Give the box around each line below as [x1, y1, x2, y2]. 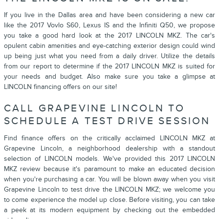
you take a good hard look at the [4, 31, 118, 40]
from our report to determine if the [4, 62, 115, 71]
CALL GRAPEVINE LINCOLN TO [4, 102, 185, 115]
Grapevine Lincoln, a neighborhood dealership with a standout [4, 144, 215, 153]
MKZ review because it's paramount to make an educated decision [4, 164, 215, 173]
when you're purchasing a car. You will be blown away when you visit [4, 175, 215, 183]
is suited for [175, 62, 216, 71]
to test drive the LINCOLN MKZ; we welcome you [59, 185, 215, 194]
